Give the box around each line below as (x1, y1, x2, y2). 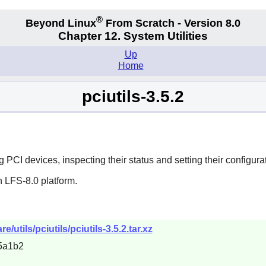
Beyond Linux (26, 17, 96, 29)
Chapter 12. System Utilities (58, 30, 208, 43)
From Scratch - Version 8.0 (103, 17, 240, 29)
